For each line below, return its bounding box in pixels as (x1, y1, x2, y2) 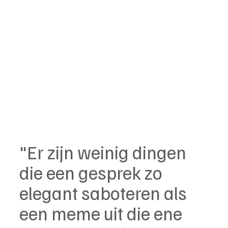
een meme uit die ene (19, 201, 186, 224)
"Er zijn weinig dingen (19, 140, 190, 163)
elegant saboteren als (19, 181, 190, 204)
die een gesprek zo (19, 160, 166, 184)
